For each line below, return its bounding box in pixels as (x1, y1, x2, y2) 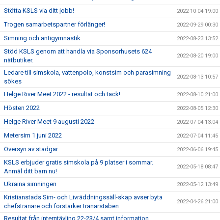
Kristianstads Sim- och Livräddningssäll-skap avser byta (4, 193, 163, 201)
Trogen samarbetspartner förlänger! (4, 21, 105, 28)
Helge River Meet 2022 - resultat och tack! (4, 90, 120, 98)
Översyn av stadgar (4, 145, 58, 153)
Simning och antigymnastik (4, 34, 81, 42)
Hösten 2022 (4, 104, 40, 111)
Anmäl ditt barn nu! (4, 167, 57, 175)
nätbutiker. (4, 56, 33, 64)
